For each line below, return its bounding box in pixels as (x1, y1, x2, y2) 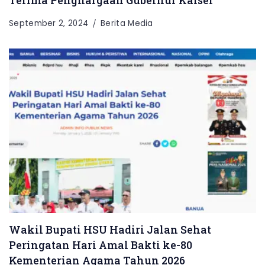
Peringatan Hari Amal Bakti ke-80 (9, 238, 192, 253)
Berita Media (101, 17, 153, 29)
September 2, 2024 (9, 17, 89, 29)
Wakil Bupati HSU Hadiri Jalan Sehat (9, 222, 211, 237)
